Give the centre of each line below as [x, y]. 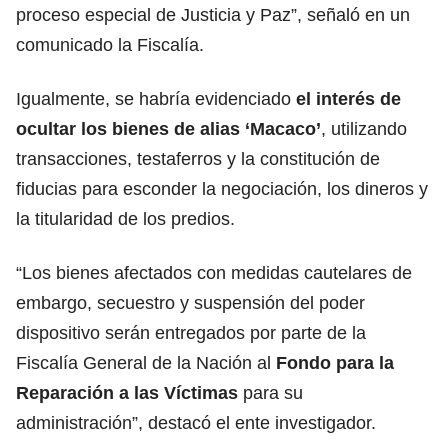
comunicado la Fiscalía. [110, 44]
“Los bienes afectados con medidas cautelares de [214, 272]
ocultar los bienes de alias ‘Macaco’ [168, 128]
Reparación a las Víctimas [129, 392]
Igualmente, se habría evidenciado [156, 98]
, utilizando [364, 128]
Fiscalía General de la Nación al [146, 362]
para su [273, 392]
